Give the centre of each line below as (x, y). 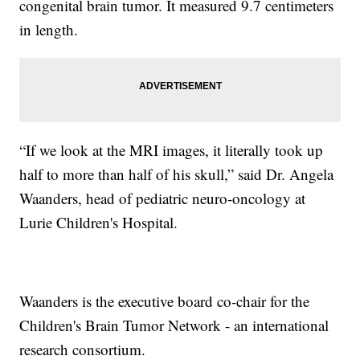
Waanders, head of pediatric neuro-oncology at (163, 198)
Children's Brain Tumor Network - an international (174, 325)
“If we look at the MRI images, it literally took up (172, 149)
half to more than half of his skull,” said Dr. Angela (177, 174)
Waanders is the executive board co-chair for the (165, 301)
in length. (49, 29)
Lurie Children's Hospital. (99, 222)
